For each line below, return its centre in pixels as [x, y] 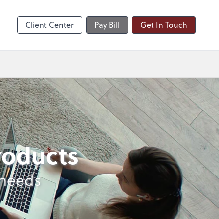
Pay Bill [107, 25]
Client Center [50, 25]
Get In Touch [164, 25]
